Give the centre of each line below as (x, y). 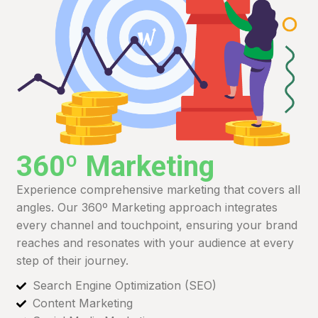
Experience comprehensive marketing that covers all (159, 190)
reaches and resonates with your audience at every (155, 243)
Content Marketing (82, 303)
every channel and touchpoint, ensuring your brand (157, 225)
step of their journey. (73, 261)
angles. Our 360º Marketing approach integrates (147, 208)
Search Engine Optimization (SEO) (124, 286)
